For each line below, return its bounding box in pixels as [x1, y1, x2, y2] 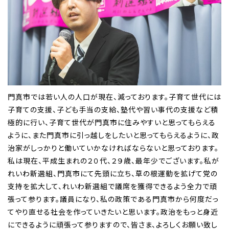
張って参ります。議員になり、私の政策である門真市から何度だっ [8, 194, 219, 204]
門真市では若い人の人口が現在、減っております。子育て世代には [8, 91, 221, 102]
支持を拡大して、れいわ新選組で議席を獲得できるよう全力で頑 [8, 181, 217, 192]
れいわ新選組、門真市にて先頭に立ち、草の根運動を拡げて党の [8, 168, 218, 179]
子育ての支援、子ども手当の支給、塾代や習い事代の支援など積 [8, 104, 218, 115]
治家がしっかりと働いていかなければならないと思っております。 [8, 143, 219, 153]
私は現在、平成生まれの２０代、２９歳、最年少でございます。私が [8, 155, 219, 166]
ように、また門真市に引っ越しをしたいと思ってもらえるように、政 [8, 130, 219, 141]
